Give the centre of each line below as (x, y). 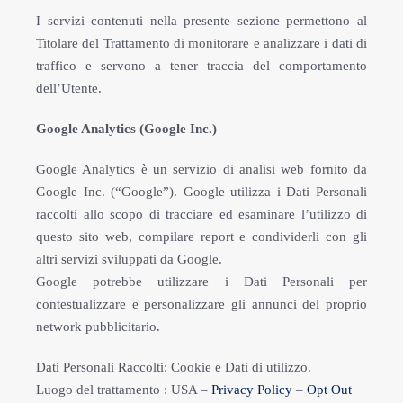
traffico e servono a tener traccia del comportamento (201, 66)
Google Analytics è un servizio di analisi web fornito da (201, 169)
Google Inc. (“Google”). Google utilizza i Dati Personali (201, 192)
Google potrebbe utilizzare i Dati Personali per (201, 282)
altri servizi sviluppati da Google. (129, 259)
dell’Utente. (69, 88)
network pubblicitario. (98, 327)
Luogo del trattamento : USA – (124, 390)
